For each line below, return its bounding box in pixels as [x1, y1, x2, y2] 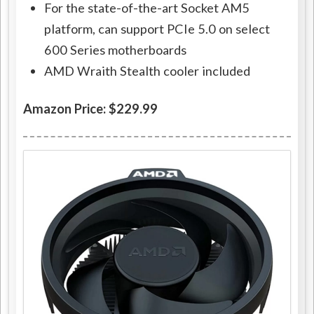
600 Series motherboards [44, 41, 187, 57]
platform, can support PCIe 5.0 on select [44, 20, 271, 36]
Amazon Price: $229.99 [23, 100, 158, 116]
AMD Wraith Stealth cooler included [44, 62, 251, 78]
